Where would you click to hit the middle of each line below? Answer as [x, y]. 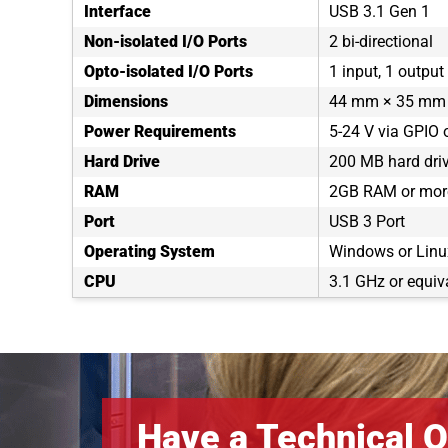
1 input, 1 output [386, 71]
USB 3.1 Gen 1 [379, 11]
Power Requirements [160, 131]
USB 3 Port [367, 221]
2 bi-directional [381, 41]
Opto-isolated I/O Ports [168, 71]
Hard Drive [122, 161]
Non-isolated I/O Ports [165, 41]
